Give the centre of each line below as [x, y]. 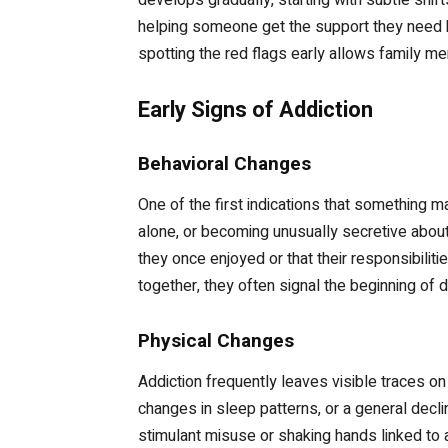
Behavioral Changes [224, 163]
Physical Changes [216, 340]
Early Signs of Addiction [255, 109]
